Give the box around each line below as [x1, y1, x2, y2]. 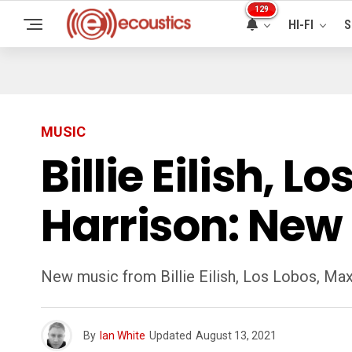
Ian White [100, 329, 145, 342]
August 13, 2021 [196, 329, 277, 342]
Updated [149, 329, 192, 342]
